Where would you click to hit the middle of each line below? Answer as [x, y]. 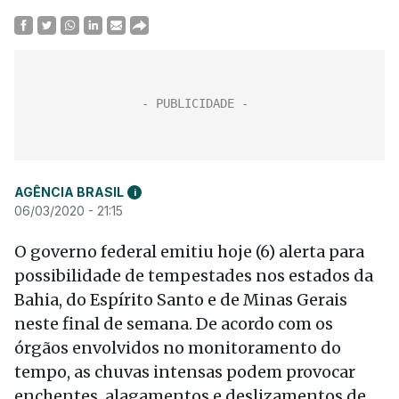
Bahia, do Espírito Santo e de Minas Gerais [181, 300]
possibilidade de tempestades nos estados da [194, 276]
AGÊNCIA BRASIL [69, 192]
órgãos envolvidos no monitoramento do [178, 348]
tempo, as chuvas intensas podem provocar [185, 372]
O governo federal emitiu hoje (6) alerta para [189, 252]
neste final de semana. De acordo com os [174, 324]
